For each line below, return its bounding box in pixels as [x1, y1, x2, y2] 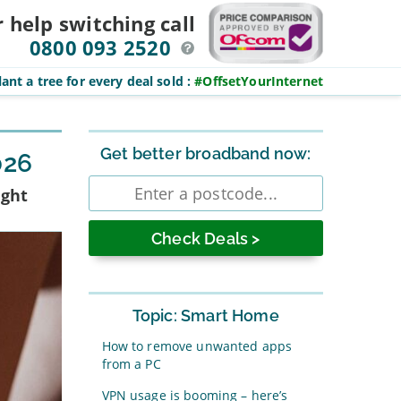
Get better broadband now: [100, 144, 311, 163]
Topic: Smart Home [132, 306, 279, 325]
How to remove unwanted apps [101, 337, 293, 354]
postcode [87, 186, 152, 206]
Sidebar [87, 127, 141, 144]
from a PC [101, 355, 161, 372]
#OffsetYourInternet [194, 73, 323, 90]
